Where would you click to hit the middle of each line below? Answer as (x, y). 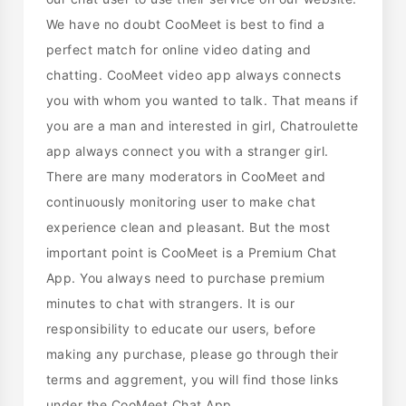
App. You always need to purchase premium (185, 278)
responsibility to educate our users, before (181, 329)
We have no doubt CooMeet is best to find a (185, 24)
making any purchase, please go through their (192, 354)
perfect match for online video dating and (179, 50)
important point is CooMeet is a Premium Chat (191, 253)
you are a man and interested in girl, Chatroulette (202, 126)
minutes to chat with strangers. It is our (170, 304)
